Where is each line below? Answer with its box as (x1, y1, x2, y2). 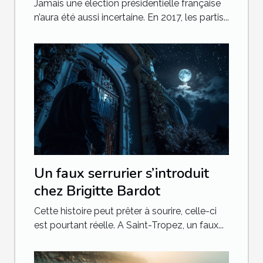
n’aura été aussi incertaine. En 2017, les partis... (34, 11, 229, 23)
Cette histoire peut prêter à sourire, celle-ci (34, 205, 217, 217)
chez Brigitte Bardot (34, 181, 160, 200)
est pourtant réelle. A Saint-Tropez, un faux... (34, 219, 224, 231)
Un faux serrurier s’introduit (34, 163, 209, 183)
